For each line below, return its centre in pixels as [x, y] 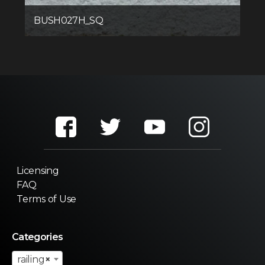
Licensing [38, 170]
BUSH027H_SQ [69, 20]
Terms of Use [47, 199]
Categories [38, 237]
